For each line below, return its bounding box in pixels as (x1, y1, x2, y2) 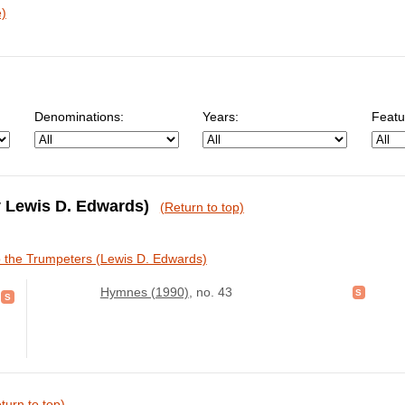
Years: (202, 109, 240, 125)
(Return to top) (159, 200, 244, 215)
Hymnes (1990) (99, 284, 189, 299)
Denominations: (33, 109, 124, 125)
